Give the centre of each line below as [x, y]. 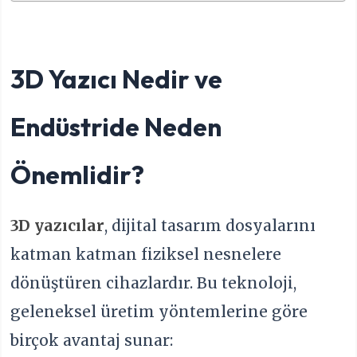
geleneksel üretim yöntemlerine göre [159, 311]
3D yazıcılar [58, 225]
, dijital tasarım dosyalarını [210, 225]
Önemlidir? [78, 174]
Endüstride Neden [116, 126]
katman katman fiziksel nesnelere [146, 254]
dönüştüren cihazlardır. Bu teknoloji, [154, 282]
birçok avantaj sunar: [92, 340]
